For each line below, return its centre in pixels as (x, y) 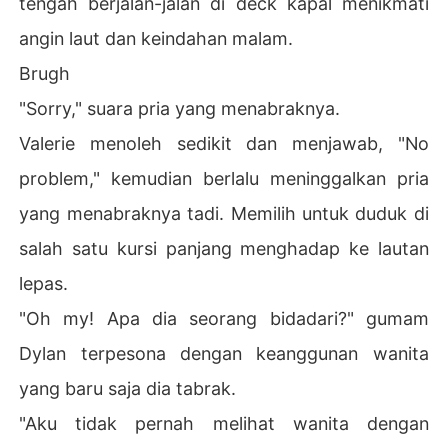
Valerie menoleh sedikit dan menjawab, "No (224, 143)
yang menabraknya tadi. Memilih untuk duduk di (224, 213)
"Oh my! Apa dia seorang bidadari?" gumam (224, 318)
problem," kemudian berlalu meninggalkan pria (224, 178)
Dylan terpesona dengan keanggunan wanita (224, 353)
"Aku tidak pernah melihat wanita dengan (224, 423)
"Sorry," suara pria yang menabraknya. (180, 108)
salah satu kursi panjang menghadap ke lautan (224, 248)
